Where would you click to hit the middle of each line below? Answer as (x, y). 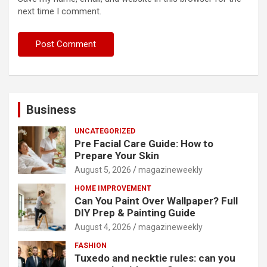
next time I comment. (60, 12)
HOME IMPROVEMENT (113, 189)
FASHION (91, 246)
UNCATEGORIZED (105, 131)
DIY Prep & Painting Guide (135, 213)
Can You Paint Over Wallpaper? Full (156, 201)
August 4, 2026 (103, 227)
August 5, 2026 (103, 170)
